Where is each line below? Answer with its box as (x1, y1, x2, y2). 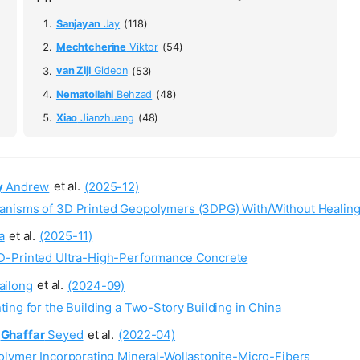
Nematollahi (55, 88, 114, 100)
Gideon (90, 64, 128, 77)
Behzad (113, 88, 153, 100)
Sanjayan (55, 17, 100, 30)
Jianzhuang (77, 112, 134, 125)
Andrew (2, 178, 50, 194)
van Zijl (55, 64, 91, 77)
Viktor (126, 41, 159, 54)
